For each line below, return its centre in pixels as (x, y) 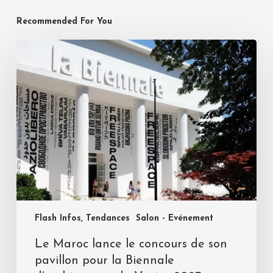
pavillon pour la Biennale (104, 261)
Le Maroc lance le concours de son (131, 245)
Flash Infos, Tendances (82, 219)
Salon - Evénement (174, 219)
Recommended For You (64, 21)
